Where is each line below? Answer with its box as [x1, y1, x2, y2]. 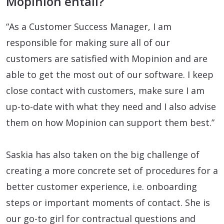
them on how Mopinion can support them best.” [6, 116, 214, 129]
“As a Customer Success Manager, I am [6, 20, 171, 33]
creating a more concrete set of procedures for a [6, 164, 218, 177]
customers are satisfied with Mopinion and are [6, 52, 207, 65]
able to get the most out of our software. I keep [6, 68, 213, 81]
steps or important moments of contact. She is [6, 196, 210, 209]
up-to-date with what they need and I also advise [6, 100, 216, 113]
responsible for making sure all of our [6, 36, 170, 49]
